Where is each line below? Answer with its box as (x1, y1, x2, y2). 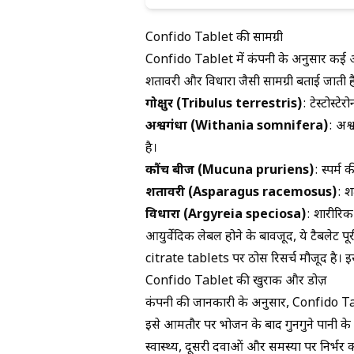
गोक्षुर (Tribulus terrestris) (145, 96, 303, 114)
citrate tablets (145, 251, 229, 269)
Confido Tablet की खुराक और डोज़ (145, 273, 327, 291)
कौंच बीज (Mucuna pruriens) (145, 163, 314, 180)
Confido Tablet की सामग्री (145, 30, 283, 47)
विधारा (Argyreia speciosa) (145, 207, 307, 224)
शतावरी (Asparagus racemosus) (145, 185, 337, 202)
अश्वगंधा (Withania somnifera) (145, 119, 329, 136)
